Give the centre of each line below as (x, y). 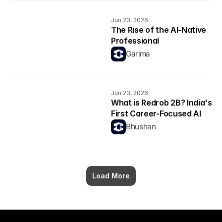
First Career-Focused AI (156, 113)
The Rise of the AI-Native (159, 30)
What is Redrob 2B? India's (162, 103)
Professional (135, 41)
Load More (111, 176)
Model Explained (142, 124)
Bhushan (141, 127)
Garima (138, 54)
